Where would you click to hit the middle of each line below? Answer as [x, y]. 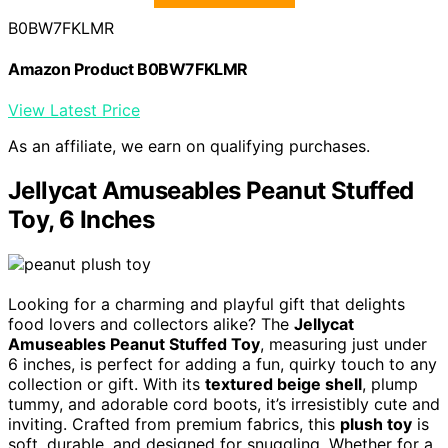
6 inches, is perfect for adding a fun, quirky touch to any [222, 364]
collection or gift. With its [106, 384]
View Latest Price [74, 110]
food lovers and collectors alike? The [151, 324]
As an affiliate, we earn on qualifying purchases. [189, 146]
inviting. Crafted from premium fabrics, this [174, 424]
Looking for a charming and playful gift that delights [206, 304]
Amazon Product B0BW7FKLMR [128, 69]
